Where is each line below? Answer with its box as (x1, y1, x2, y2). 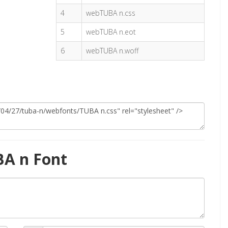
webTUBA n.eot (86, 27, 136, 37)
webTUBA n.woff (86, 46, 139, 55)
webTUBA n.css (86, 8, 136, 18)
